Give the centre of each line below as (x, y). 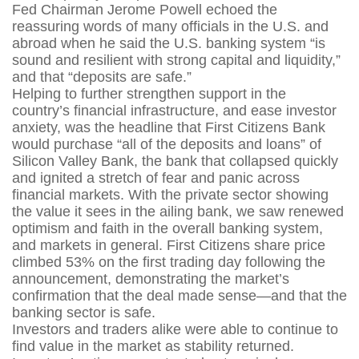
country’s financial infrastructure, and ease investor (174, 111)
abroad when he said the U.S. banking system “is (169, 44)
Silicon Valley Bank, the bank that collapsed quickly (175, 161)
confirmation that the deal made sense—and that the (179, 296)
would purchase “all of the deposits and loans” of (167, 145)
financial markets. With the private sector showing (170, 195)
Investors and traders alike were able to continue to (175, 330)
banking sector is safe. (86, 313)
